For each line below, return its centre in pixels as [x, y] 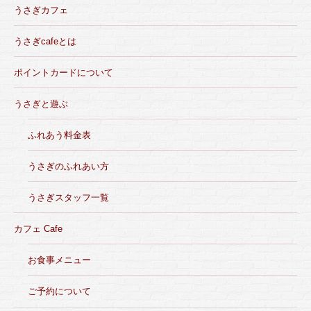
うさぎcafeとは [45, 41]
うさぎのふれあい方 [68, 166]
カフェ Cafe [38, 229]
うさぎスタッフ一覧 [68, 197]
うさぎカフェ [41, 10]
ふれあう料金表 [59, 135]
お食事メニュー [59, 260]
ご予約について [59, 291]
